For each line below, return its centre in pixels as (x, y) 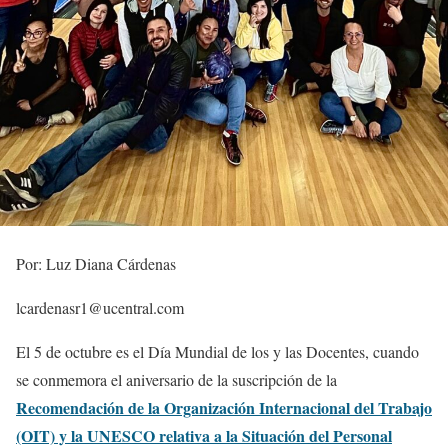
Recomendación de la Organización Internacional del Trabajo (224, 407)
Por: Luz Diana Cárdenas (96, 263)
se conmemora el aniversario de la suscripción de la (176, 379)
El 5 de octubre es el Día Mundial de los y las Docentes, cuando (217, 351)
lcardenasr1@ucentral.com (100, 307)
